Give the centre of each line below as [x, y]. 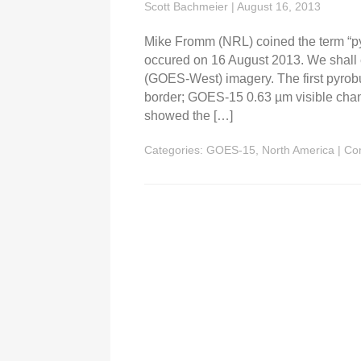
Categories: [176, 150]
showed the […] [189, 116]
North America [299, 150]
